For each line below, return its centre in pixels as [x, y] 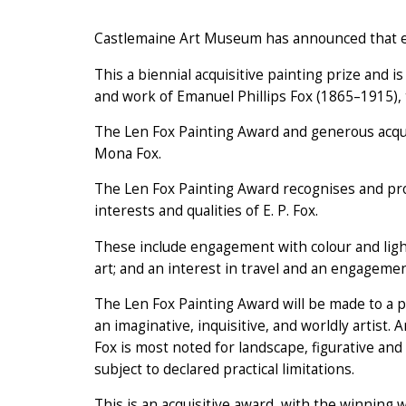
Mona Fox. [128, 153]
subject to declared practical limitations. [224, 370]
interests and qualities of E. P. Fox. [206, 211]
